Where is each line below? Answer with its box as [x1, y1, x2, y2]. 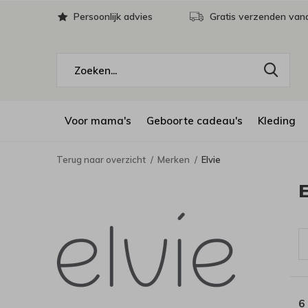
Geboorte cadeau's [146, 113, 243, 127]
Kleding [258, 113, 296, 127]
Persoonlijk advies [71, 10, 153, 23]
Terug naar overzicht [56, 154, 146, 165]
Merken [157, 154, 190, 165]
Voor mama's [65, 113, 131, 127]
